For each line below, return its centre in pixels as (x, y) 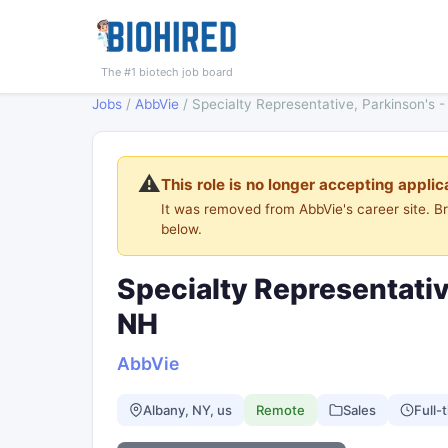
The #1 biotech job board (167, 72)
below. (181, 229)
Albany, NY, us (187, 409)
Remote (280, 409)
